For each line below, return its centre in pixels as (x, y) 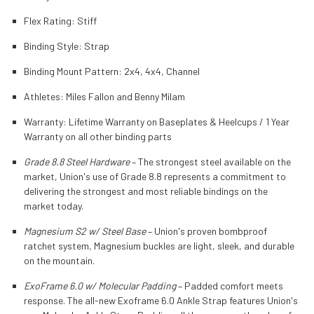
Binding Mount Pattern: (74, 71)
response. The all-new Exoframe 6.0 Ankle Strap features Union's (161, 300)
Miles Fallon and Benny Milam (125, 96)
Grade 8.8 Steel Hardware (76, 161)
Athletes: (45, 96)
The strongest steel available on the (214, 161)
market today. (53, 205)
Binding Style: (54, 46)
